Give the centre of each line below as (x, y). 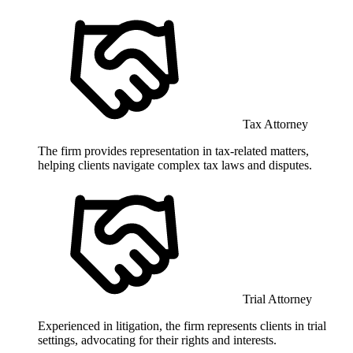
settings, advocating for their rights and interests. (157, 340)
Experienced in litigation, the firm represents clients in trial (182, 325)
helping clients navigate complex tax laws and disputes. (175, 165)
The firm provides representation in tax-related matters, (173, 150)
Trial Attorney (277, 299)
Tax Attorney (275, 124)
